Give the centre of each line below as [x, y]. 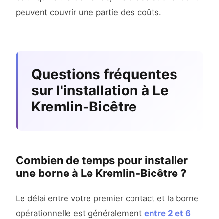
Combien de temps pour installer [102, 161]
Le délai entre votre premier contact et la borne [107, 199]
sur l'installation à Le [100, 91]
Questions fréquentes [104, 75]
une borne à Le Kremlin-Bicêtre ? [101, 173]
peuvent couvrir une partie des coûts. [88, 12]
